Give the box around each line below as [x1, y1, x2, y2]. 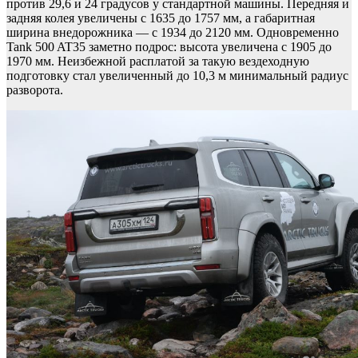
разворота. [6, 83, 63, 97]
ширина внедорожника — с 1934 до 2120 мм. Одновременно [6, 26, 339, 40]
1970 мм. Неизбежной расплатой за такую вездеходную [6, 54, 309, 69]
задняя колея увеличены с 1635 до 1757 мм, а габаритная [6, 11, 315, 26]
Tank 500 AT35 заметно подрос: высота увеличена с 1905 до [6, 40, 332, 54]
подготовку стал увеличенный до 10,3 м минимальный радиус [6, 69, 348, 83]
